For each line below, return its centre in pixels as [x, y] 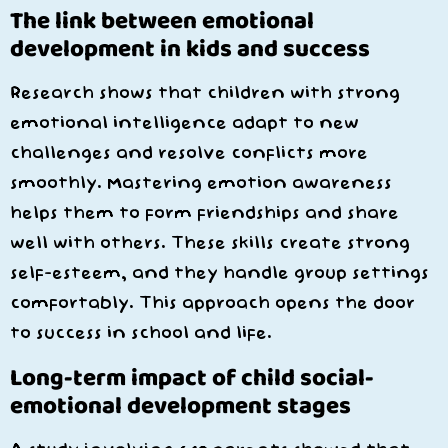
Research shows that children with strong [205, 93]
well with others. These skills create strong [210, 243]
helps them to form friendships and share [204, 213]
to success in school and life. [141, 333]
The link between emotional [162, 20]
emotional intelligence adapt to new [184, 123]
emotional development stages [180, 405]
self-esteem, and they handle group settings [219, 273]
